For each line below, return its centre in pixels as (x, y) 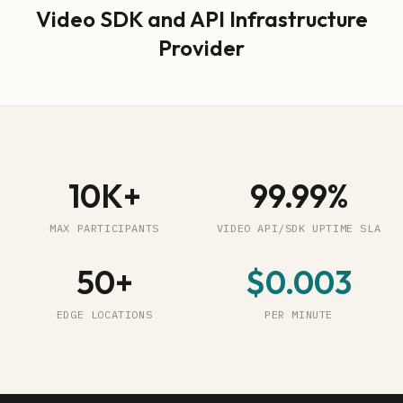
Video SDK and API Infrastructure (201, 19)
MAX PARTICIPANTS (104, 228)
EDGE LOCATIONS (104, 314)
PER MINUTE (299, 314)
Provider (201, 48)
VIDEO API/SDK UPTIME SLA (299, 228)
